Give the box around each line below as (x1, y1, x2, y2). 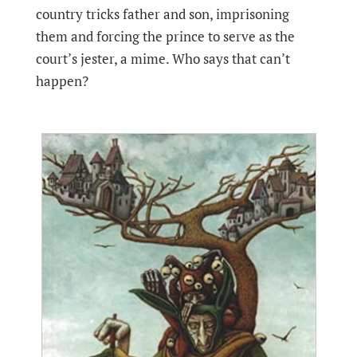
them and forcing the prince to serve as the (35, 28, 295, 45)
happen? (35, 73, 88, 90)
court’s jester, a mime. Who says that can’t (35, 50, 290, 68)
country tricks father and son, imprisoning (35, 6, 289, 23)
